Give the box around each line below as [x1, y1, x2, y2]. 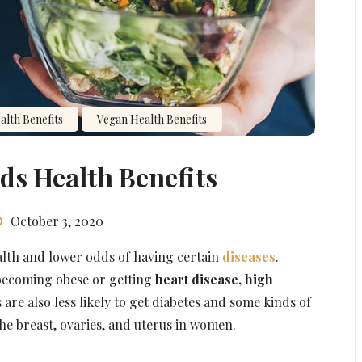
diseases [221, 247, 276, 265]
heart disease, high [154, 270, 273, 288]
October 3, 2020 [10, 212, 103, 229]
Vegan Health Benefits [96, 111, 207, 127]
